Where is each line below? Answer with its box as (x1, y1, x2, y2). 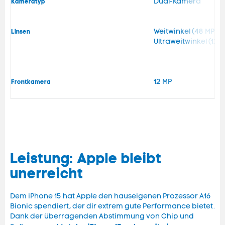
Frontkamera (11, 78, 51, 86)
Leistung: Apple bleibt (10, 150, 162, 168)
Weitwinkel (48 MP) (154, 27, 217, 36)
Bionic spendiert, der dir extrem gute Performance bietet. (10, 202, 215, 211)
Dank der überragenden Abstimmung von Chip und (10, 212, 194, 221)
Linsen (11, 28, 30, 36)
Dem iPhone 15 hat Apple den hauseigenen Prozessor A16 (10, 192, 211, 201)
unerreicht (10, 165, 83, 183)
